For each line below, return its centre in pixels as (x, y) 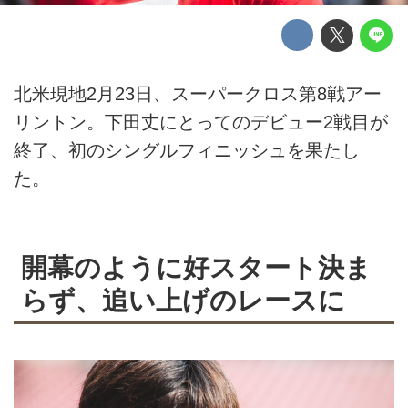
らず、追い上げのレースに (183, 300)
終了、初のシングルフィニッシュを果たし (187, 151)
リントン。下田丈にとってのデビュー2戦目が (201, 122)
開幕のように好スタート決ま (196, 267)
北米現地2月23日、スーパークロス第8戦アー (198, 94)
